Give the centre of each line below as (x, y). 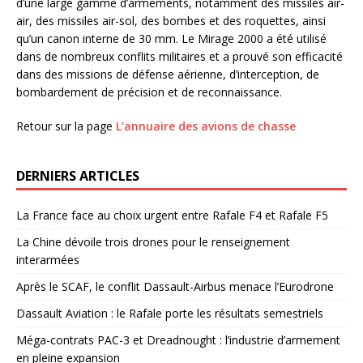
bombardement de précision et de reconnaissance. (149, 92)
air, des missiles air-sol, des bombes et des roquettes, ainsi (171, 21)
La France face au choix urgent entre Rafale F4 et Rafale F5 (172, 216)
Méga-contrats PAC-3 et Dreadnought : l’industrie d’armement (178, 340)
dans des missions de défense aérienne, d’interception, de (168, 75)
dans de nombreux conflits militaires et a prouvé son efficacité (179, 57)
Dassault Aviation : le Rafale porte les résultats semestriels (170, 314)
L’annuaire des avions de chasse (206, 126)
